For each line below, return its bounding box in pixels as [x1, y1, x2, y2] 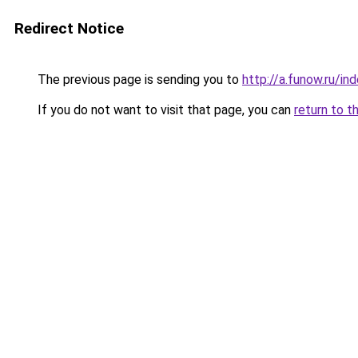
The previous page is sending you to [34, 72, 242, 87]
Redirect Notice [14, 19, 124, 38]
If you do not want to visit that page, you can [34, 102, 294, 117]
